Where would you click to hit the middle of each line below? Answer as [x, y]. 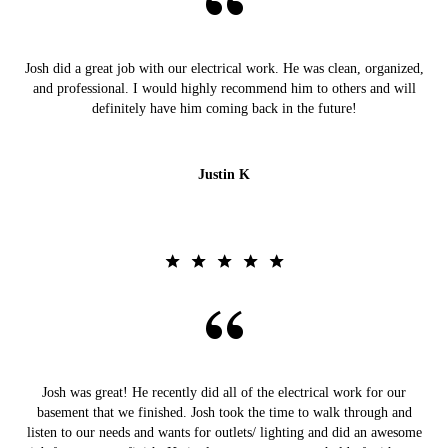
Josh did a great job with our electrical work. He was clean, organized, [224, 69]
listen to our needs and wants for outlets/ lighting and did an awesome [224, 433]
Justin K [224, 175]
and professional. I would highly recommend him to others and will [224, 89]
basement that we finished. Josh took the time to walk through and [224, 413]
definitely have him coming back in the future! [224, 109]
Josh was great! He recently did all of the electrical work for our [224, 393]
